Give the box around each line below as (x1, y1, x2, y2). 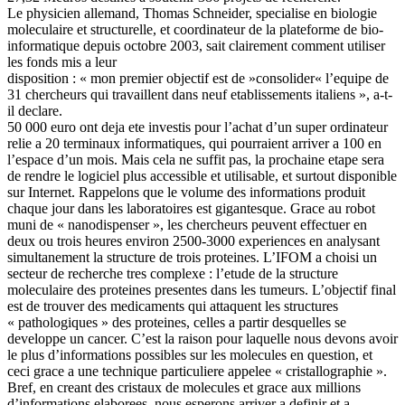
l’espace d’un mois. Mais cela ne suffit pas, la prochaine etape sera (7, 151, 384, 167)
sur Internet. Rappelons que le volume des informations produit (7, 184, 365, 200)
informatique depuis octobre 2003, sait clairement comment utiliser (7, 37, 385, 53)
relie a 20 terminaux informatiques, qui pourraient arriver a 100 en (7, 135, 381, 151)
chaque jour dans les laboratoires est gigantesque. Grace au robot (7, 200, 375, 216)
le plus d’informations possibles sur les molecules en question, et (7, 346, 372, 363)
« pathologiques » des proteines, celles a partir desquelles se (7, 314, 346, 330)
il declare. (7, 102, 62, 118)
